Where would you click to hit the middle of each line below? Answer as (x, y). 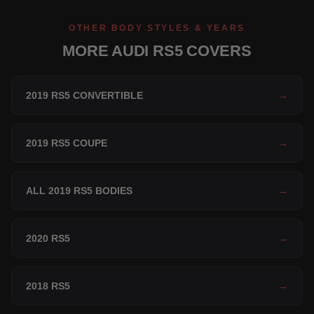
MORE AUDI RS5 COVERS (157, 51)
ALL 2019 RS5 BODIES (79, 191)
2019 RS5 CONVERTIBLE (84, 96)
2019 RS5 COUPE (67, 143)
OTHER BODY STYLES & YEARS (157, 28)
